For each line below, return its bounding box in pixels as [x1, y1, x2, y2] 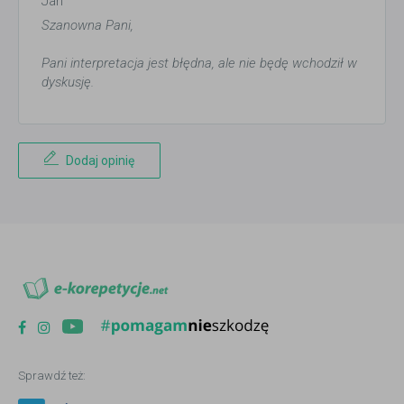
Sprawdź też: [18, 369, 86, 383]
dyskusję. [41, 74, 94, 91]
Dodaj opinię [66, 153, 134, 169]
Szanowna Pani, [41, 17, 133, 34]
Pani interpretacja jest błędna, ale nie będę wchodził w [41, 55, 357, 72]
